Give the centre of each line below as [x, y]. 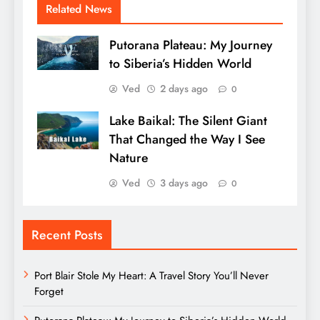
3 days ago [184, 182]
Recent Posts [67, 235]
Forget [49, 291]
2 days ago [184, 88]
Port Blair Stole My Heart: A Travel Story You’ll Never [151, 275]
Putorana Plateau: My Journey [191, 45]
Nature [129, 157]
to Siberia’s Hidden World [180, 63]
